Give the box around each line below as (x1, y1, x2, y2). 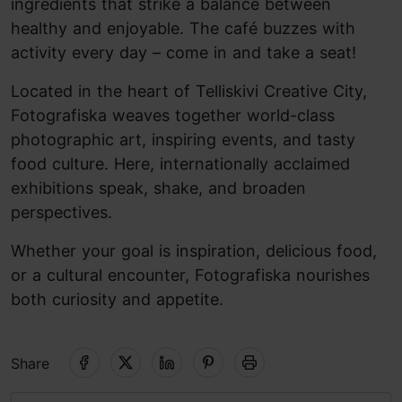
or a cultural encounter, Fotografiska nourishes (11, 266, 370, 284)
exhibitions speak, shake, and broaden (11, 179, 306, 197)
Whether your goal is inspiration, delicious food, (11, 241, 377, 260)
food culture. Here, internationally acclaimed (11, 154, 350, 173)
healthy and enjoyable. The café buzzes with (11, 19, 355, 38)
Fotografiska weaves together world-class (11, 106, 335, 125)
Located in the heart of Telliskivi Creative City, (11, 82, 367, 100)
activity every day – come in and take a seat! (11, 43, 356, 62)
